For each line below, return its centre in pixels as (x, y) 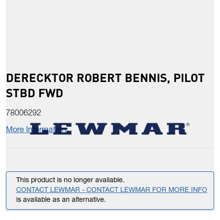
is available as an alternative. (61, 201)
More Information (36, 131)
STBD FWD (35, 93)
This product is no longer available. (70, 181)
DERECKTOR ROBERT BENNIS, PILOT (105, 78)
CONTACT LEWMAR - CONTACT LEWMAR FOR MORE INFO (112, 191)
